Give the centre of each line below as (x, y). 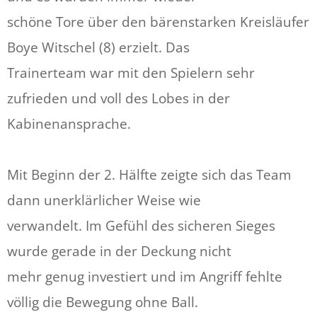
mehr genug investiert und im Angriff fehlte (145, 277)
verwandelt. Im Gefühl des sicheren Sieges (141, 226)
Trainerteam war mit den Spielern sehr (131, 73)
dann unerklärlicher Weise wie (104, 201)
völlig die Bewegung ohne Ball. (103, 302)
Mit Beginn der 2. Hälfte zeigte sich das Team (149, 175)
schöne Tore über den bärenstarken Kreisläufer (158, 22)
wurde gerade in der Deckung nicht (119, 252)
